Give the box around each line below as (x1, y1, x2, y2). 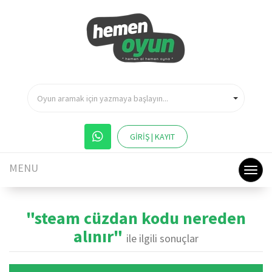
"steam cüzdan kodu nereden (26, 207, 246, 229)
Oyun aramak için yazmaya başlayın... (37, 92, 168, 104)
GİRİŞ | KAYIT (130, 131, 175, 142)
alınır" (73, 225, 126, 247)
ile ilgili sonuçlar (126, 231, 199, 245)
